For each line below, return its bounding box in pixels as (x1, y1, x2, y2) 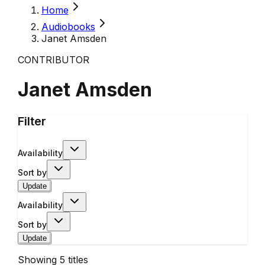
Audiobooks (41, 21, 95, 33)
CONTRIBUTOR (17, 54, 89, 66)
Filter (17, 114, 46, 128)
